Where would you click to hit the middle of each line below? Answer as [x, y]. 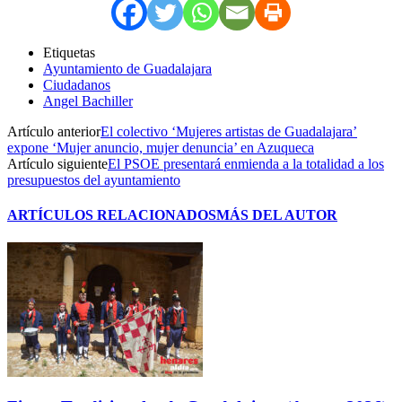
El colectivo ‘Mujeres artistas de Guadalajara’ [229, 131]
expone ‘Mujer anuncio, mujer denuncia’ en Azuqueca [161, 147]
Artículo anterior [54, 131]
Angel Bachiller [88, 100]
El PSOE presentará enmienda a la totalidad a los [246, 163]
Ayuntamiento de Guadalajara [127, 68]
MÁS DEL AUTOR [277, 215]
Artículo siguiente [57, 163]
